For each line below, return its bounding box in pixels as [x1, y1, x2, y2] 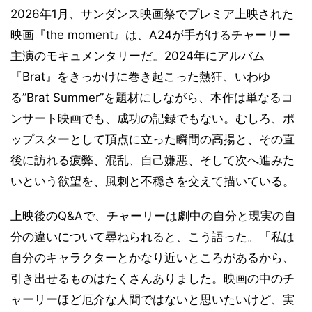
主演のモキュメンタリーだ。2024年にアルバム [10, 49, 265, 63]
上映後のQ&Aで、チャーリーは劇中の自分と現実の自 [10, 209, 296, 224]
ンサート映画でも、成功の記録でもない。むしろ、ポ [10, 111, 295, 126]
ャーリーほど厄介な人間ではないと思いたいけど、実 [10, 292, 295, 307]
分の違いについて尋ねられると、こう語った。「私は [10, 230, 295, 244]
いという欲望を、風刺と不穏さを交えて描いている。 [10, 174, 295, 189]
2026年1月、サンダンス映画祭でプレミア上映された [10, 7, 294, 22]
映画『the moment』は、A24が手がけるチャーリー [10, 28, 290, 42]
